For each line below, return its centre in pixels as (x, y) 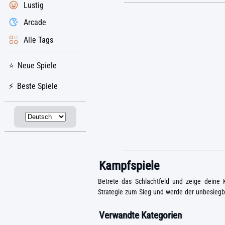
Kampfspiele (129, 166)
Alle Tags (38, 40)
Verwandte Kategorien (140, 215)
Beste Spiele (37, 86)
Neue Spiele (37, 66)
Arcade (35, 23)
